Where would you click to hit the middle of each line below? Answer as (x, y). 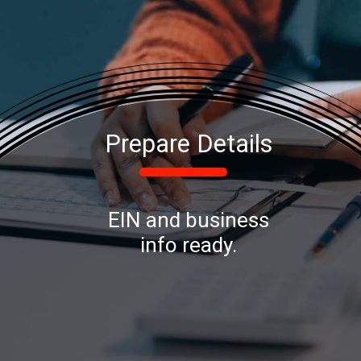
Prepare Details (189, 144)
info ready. (189, 245)
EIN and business (189, 220)
